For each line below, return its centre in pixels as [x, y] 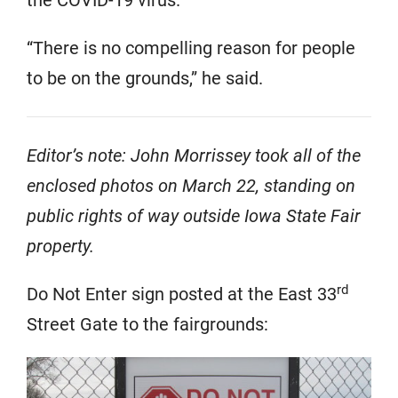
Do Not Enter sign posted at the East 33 [182, 295]
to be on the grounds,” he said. [145, 79]
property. [60, 247]
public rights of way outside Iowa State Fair [194, 216]
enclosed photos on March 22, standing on [191, 186]
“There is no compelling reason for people [191, 48]
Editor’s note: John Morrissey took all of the [194, 156]
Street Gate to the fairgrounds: [147, 325]
